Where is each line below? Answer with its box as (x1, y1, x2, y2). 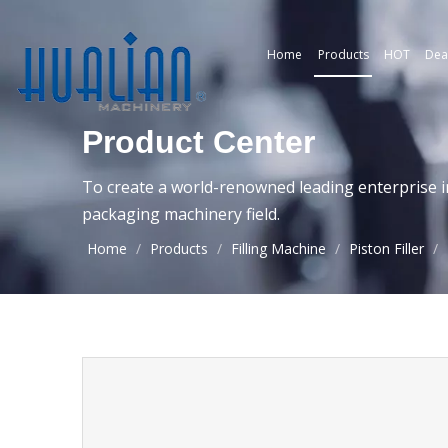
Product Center (82, 124, 315, 160)
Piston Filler (349, 239, 424, 258)
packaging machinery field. (82, 203, 280, 225)
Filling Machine (231, 239, 326, 258)
